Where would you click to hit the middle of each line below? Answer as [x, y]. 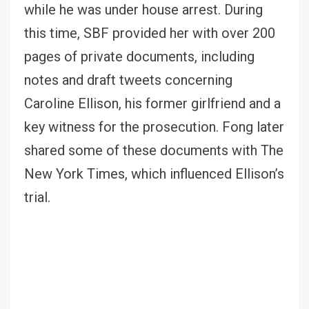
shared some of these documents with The [154, 150]
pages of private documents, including [139, 56]
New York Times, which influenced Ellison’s [154, 173]
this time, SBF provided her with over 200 [150, 33]
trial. [37, 197]
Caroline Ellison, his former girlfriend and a [152, 103]
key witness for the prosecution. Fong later [154, 127]
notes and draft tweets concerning [128, 80]
